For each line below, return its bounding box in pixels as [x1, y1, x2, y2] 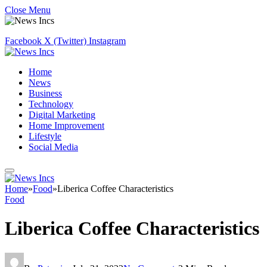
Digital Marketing [29, 110, 95, 120]
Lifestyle [29, 131, 61, 141]
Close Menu [5, 5, 51, 15]
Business [29, 88, 62, 98]
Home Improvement [29, 120, 104, 131]
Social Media [29, 142, 78, 152]
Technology [29, 99, 73, 109]
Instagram [89, 36, 126, 46]
